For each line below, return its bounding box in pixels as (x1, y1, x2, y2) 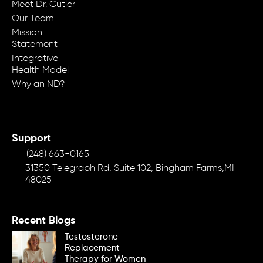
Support (12, 133, 51, 144)
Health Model (12, 65, 69, 75)
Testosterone (65, 232, 118, 242)
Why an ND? (12, 79, 65, 89)
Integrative (12, 53, 58, 63)
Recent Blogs (12, 215, 75, 226)
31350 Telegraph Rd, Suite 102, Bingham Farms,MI (25, 163, 235, 173)
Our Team (12, 14, 54, 23)
